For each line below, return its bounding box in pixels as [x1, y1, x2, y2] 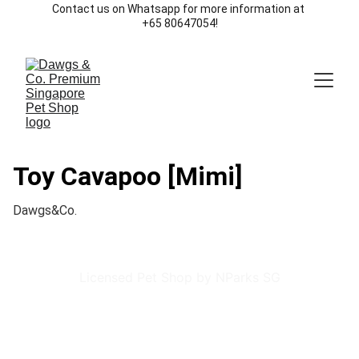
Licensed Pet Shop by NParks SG [79, 269, 280, 285]
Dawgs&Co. [13, 203, 77, 218]
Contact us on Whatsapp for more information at [52, 2, 307, 15]
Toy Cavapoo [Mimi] [13, 161, 242, 192]
